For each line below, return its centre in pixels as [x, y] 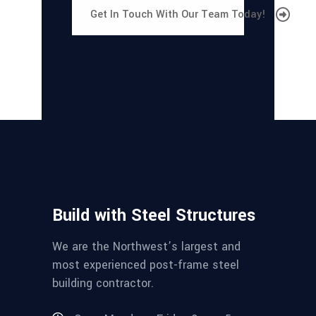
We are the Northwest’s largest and [146, 247]
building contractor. [103, 283]
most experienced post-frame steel [146, 265]
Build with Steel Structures [154, 215]
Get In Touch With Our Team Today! [180, 14]
